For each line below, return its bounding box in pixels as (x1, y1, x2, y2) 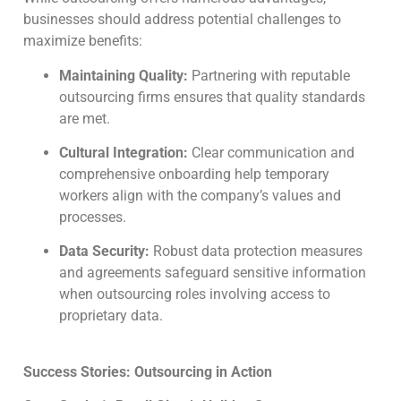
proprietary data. (59, 307, 166, 325)
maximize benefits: (23, 32, 146, 50)
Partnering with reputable (188, 66, 350, 84)
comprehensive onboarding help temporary (59, 166, 329, 183)
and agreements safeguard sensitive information (59, 264, 366, 282)
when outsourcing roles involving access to (59, 286, 330, 303)
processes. (59, 209, 130, 226)
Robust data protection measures (149, 243, 363, 260)
